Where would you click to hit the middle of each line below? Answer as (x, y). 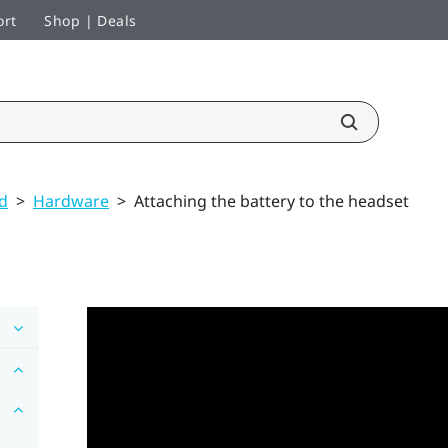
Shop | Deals (90, 20)
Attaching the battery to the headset (271, 200)
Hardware (71, 200)
